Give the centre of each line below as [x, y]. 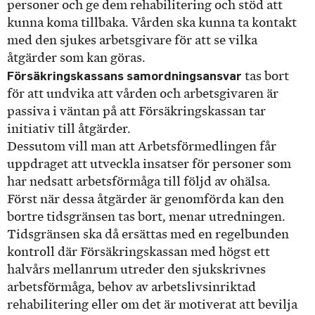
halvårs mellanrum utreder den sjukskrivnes [136, 270]
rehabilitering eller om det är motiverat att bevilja [152, 305]
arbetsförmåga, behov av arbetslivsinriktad [131, 287]
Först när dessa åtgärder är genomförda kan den [146, 199]
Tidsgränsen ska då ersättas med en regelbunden [148, 234]
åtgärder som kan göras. [76, 58]
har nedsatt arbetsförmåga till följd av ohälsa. [139, 182]
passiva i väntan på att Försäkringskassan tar [136, 111]
